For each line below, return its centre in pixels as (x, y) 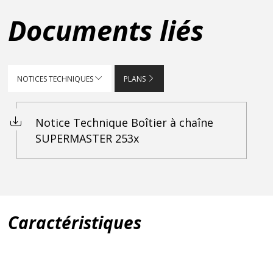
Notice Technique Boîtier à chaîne (125, 123)
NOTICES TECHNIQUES (56, 79)
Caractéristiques (75, 223)
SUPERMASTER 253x (87, 139)
